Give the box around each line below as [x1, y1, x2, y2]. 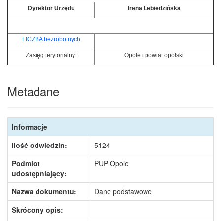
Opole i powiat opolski [124, 52, 184, 59]
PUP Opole [94, 158, 129, 168]
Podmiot [12, 158, 40, 168]
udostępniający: [12, 168, 67, 178]
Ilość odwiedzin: [12, 140, 67, 150]
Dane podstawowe [94, 186, 152, 196]
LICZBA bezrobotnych [22, 36, 80, 43]
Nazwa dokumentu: [12, 186, 76, 196]
